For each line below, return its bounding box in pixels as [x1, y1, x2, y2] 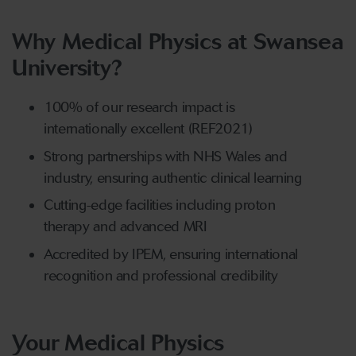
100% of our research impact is [44, 99, 235, 117]
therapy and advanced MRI [44, 218, 207, 236]
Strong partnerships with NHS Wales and [44, 147, 288, 165]
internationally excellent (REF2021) [44, 120, 253, 138]
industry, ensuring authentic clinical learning [44, 168, 302, 187]
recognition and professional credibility [44, 266, 278, 284]
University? [12, 54, 123, 82]
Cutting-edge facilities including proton [44, 196, 276, 215]
